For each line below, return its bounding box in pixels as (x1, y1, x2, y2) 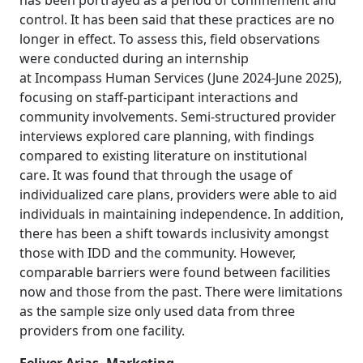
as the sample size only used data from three (19, 302, 295, 320)
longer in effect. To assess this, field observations (19, 30, 320, 48)
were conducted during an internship (19, 49, 249, 67)
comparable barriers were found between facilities (19, 263, 331, 281)
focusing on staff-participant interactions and (19, 88, 298, 106)
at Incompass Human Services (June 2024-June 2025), (19, 69, 342, 87)
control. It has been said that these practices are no (19, 11, 335, 28)
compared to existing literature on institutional (19, 147, 307, 164)
